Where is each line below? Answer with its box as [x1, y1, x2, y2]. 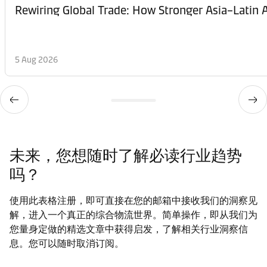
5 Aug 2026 [15, 54, 58, 65]
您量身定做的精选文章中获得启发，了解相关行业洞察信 [10, 223, 248, 235]
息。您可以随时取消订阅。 [10, 237, 124, 249]
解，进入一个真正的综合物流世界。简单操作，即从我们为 [10, 209, 257, 221]
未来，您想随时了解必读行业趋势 [10, 145, 242, 165]
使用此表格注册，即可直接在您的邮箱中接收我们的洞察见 [10, 194, 257, 206]
